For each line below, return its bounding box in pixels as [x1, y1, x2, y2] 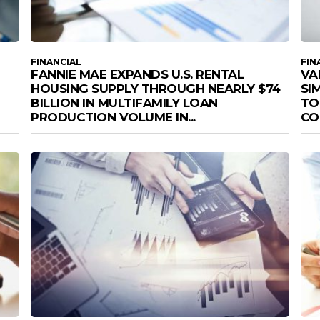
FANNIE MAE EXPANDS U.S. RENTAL [31, 66, 244, 81]
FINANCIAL [31, 56, 82, 67]
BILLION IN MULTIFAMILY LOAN [31, 95, 218, 110]
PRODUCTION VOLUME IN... [31, 109, 196, 124]
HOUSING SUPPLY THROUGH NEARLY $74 [31, 81, 281, 96]
